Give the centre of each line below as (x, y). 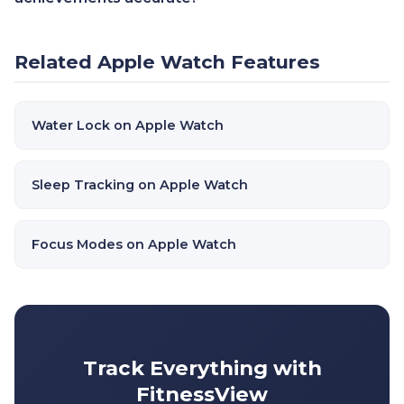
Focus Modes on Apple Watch (134, 244)
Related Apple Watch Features (167, 62)
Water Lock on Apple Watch (128, 125)
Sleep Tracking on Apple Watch (140, 185)
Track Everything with (202, 368)
